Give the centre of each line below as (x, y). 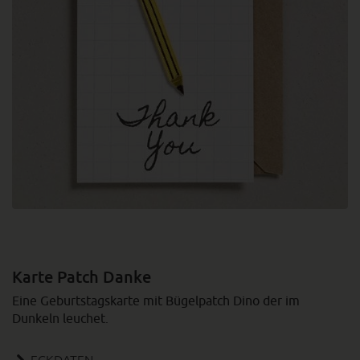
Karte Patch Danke (82, 276)
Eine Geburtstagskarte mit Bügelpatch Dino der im (156, 301)
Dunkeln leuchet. (60, 318)
